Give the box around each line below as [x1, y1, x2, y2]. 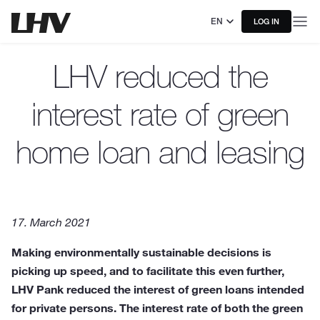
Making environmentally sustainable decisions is [11, 245, 271, 259]
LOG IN [254, 16, 279, 26]
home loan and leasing [16, 132, 304, 171]
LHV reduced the [52, 56, 268, 96]
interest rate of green [31, 94, 289, 134]
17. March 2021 [11, 215, 91, 229]
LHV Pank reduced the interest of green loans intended [11, 282, 304, 296]
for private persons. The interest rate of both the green [11, 301, 303, 315]
